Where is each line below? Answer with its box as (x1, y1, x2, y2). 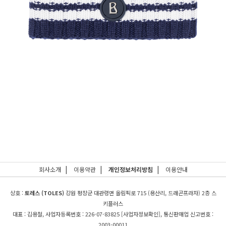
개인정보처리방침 (108, 165, 153, 174)
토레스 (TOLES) (24, 189, 64, 197)
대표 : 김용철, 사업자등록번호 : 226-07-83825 (13, 210, 121, 218)
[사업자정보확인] (121, 210, 160, 218)
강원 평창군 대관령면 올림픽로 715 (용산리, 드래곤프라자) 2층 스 (64, 189, 216, 197)
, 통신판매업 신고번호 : (160, 210, 213, 218)
